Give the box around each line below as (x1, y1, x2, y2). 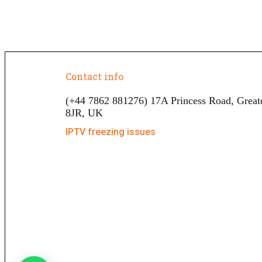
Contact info (65, 70, 123, 83)
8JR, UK (65, 107, 103, 119)
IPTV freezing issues (65, 126, 156, 138)
